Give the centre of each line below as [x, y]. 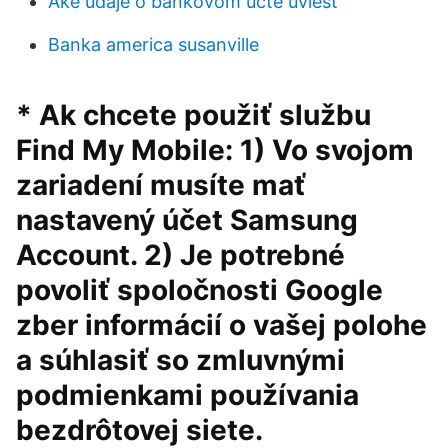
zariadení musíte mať [161, 185]
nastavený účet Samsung [187, 220]
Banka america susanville [153, 44]
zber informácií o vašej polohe [221, 325]
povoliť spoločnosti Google [199, 290]
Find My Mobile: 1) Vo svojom [215, 150]
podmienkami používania [187, 395]
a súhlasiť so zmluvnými [180, 360]
